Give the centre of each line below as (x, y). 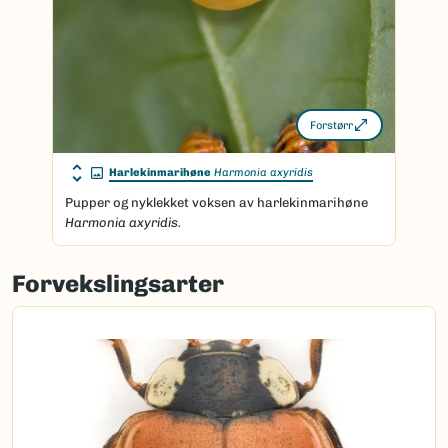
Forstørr (331, 125)
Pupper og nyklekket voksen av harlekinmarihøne (216, 202)
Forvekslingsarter (118, 283)
